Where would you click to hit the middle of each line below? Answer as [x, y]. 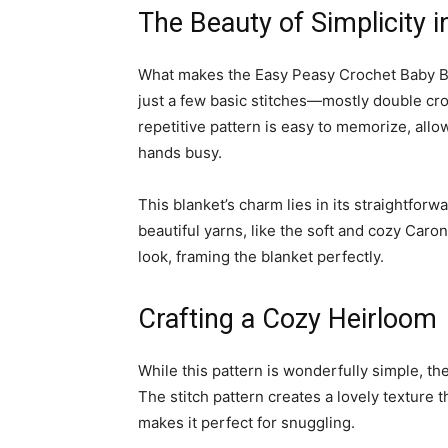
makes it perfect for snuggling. [246, 422]
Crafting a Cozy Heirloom [287, 319]
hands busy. [180, 152]
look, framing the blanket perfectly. [261, 256]
